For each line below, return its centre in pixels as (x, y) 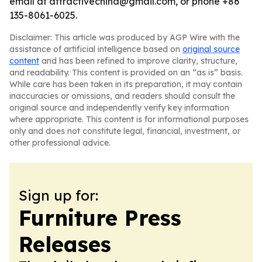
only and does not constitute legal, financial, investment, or (125, 131)
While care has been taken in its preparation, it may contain (126, 84)
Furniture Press (100, 218)
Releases (65, 244)
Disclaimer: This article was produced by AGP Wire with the (125, 37)
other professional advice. (60, 143)
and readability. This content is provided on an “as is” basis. (126, 73)
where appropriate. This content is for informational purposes (129, 119)
